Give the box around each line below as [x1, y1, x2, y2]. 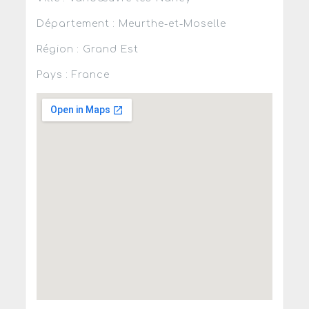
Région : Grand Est [36, 44, 139, 55]
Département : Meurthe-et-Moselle [36, 19, 226, 30]
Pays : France [36, 70, 110, 81]
